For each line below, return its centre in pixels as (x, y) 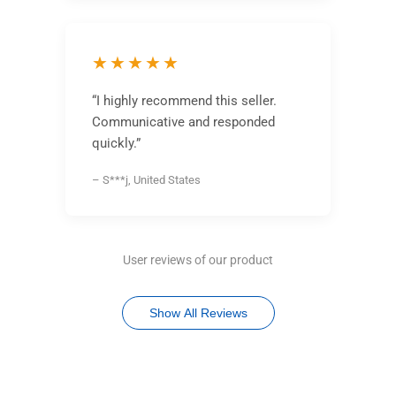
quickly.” (116, 143)
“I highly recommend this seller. (184, 100)
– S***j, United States (146, 179)
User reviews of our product (198, 259)
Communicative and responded (183, 122)
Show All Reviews (198, 312)
